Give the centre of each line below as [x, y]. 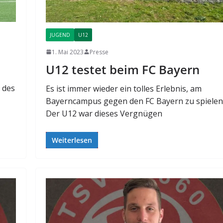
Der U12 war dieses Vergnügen [104, 113]
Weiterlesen [72, 140]
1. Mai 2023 [68, 52]
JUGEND [60, 35]
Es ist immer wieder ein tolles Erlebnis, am [124, 88]
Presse [99, 52]
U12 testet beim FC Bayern [123, 69]
